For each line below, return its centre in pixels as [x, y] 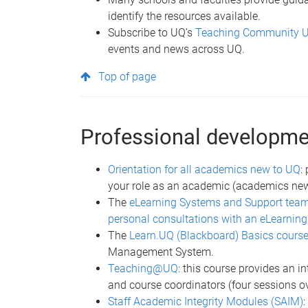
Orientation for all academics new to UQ [204, 169]
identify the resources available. [184, 16]
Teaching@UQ [143, 268]
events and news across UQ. [176, 49]
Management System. [161, 252]
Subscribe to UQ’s [152, 32]
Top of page [128, 76]
